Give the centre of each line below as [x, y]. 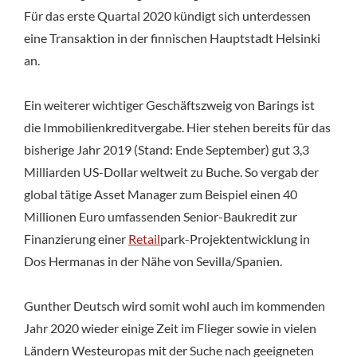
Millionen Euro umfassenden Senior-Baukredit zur [161, 216]
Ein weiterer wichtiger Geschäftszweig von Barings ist [169, 104]
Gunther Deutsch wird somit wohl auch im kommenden [175, 305]
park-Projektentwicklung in [235, 238]
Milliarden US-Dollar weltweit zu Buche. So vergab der [171, 171]
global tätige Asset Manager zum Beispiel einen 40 [161, 194]
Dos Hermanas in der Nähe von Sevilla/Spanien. [153, 261]
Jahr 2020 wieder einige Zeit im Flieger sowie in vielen [170, 328]
